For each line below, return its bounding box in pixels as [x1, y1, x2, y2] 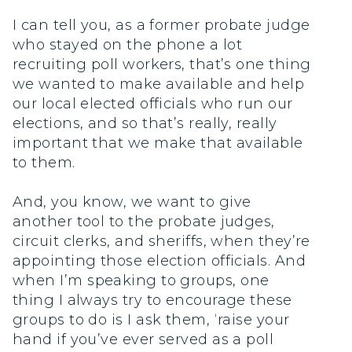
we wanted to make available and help [13, 75, 305, 93]
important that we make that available [13, 134, 303, 152]
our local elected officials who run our [13, 94, 293, 112]
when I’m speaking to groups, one [13, 272, 269, 289]
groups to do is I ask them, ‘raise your [13, 311, 290, 328]
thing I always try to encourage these [13, 291, 292, 309]
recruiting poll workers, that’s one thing [13, 55, 311, 73]
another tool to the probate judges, [13, 213, 275, 230]
